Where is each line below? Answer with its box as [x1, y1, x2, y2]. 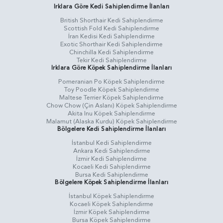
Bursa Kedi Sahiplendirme [75, 170, 148, 180]
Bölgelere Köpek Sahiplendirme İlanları [55, 178, 168, 187]
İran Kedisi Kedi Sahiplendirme [68, 32, 155, 41]
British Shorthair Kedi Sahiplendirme [60, 16, 163, 25]
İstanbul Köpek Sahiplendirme [69, 192, 154, 201]
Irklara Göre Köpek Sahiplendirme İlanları [51, 64, 172, 72]
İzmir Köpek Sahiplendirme [73, 208, 150, 217]
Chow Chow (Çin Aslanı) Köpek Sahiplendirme [46, 101, 177, 111]
